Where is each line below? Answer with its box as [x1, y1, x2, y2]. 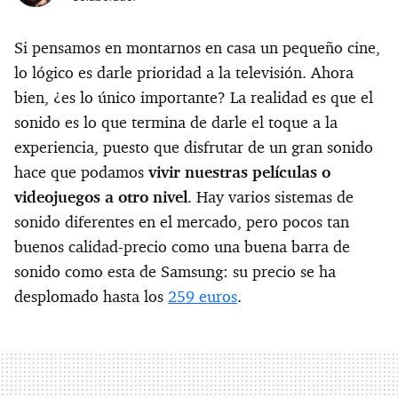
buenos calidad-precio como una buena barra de [14, 237, 350, 258]
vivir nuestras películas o [148, 163, 330, 183]
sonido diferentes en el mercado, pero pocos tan [14, 212, 349, 233]
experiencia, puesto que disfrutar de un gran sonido [14, 138, 373, 158]
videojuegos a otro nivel [14, 187, 187, 208]
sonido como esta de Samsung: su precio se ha [14, 262, 336, 283]
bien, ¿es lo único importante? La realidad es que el [14, 88, 373, 108]
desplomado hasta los [14, 287, 168, 307]
